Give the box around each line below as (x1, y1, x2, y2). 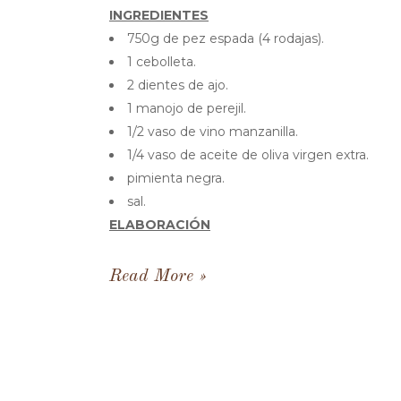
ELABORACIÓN (109, 217, 210, 233)
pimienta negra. (127, 170, 225, 186)
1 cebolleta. (127, 54, 196, 70)
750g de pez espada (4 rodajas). (127, 30, 324, 47)
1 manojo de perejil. (127, 100, 246, 116)
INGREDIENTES (109, 7, 209, 23)
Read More (109, 268, 193, 286)
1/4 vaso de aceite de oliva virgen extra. (127, 147, 369, 163)
